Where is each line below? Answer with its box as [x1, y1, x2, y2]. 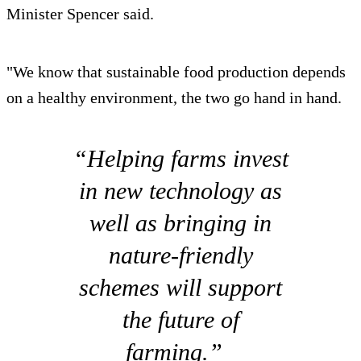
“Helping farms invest [73, 145, 288, 172]
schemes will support [79, 274, 282, 301]
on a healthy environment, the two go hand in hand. [6, 89, 350, 107]
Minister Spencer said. [6, 5, 154, 23]
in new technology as [79, 177, 282, 205]
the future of [122, 306, 239, 334]
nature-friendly [108, 242, 253, 269]
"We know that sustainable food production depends [6, 63, 346, 81]
